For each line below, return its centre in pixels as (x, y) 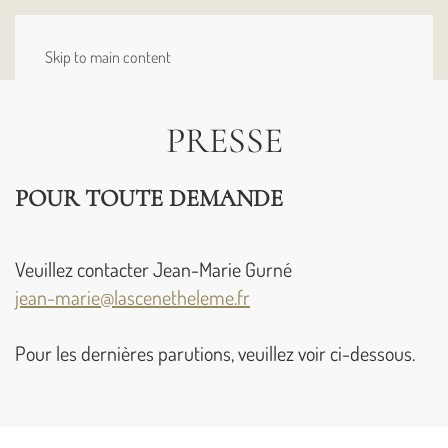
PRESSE (224, 140)
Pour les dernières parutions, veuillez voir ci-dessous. (215, 353)
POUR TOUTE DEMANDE (152, 198)
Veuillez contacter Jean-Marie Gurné (153, 269)
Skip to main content (108, 57)
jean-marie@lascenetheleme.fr (132, 297)
